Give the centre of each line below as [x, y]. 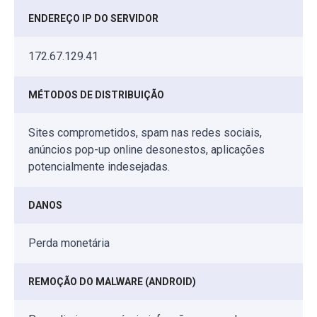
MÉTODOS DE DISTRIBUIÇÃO [96, 94]
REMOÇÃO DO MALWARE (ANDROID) [112, 281]
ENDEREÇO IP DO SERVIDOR [93, 18]
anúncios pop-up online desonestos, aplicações [146, 149]
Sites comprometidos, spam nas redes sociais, [145, 132]
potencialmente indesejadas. [99, 166]
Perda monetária [69, 243]
